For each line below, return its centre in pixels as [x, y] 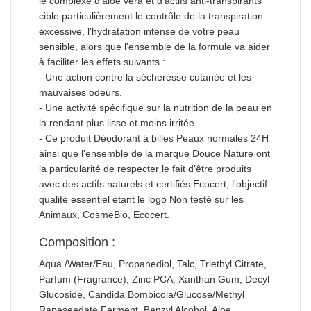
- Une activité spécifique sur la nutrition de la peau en [155, 107]
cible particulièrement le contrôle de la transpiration [151, 16]
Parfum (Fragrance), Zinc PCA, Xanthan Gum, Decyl [154, 279]
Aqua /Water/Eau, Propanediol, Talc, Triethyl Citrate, [153, 263]
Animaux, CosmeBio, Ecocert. [104, 214]
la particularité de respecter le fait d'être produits [145, 168]
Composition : [77, 242]
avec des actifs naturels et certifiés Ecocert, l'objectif [153, 184]
